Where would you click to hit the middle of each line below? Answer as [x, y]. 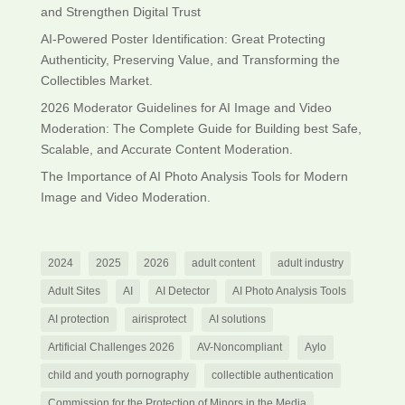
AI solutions [237, 319]
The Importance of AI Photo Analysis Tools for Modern [194, 176]
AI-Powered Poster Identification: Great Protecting [183, 38]
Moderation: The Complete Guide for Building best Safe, [201, 128]
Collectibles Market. [96, 80]
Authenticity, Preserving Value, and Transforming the [190, 59]
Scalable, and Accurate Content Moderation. [166, 149]
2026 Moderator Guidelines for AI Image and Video [186, 107]
